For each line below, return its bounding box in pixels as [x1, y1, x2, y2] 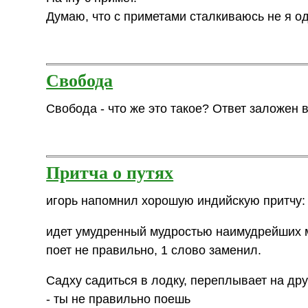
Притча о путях [46, 158, 174, 186]
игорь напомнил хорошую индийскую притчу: [46, 194, 306, 208]
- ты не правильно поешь [46, 292, 191, 307]
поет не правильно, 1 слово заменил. [46, 243, 262, 257]
